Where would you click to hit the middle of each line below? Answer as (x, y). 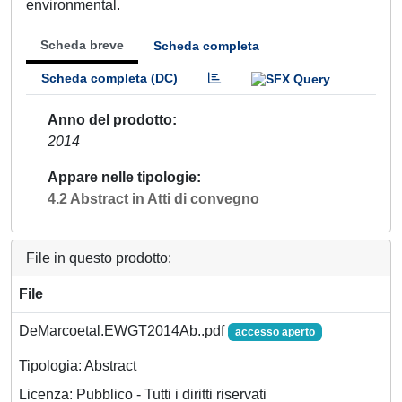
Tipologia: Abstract (78, 365)
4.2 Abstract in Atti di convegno (153, 198)
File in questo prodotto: (99, 258)
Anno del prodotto (110, 119)
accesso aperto (275, 332)
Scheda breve (82, 45)
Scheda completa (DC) (109, 78)
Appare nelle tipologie (122, 177)
